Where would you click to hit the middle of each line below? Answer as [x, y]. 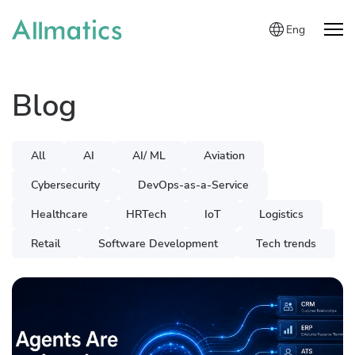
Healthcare [59, 214]
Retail [46, 244]
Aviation [224, 156]
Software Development [158, 244]
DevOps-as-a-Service [193, 185]
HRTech [146, 214]
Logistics [281, 214]
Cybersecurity [65, 185]
